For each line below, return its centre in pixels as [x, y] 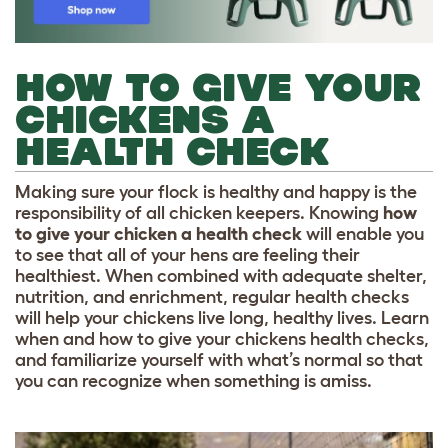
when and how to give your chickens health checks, [222, 339]
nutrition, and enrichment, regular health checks [212, 297]
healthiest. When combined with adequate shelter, [221, 276]
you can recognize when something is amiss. [195, 381]
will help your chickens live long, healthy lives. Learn [222, 318]
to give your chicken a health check [158, 234]
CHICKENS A [145, 119]
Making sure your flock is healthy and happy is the [216, 192]
